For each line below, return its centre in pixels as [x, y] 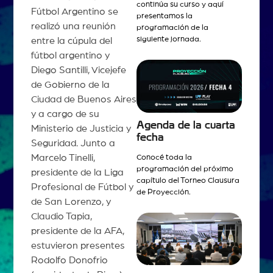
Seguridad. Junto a [73, 143]
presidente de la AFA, [77, 231]
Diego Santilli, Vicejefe [78, 70]
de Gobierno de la [70, 84]
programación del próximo [185, 169]
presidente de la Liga [77, 172]
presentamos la [165, 16]
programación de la [172, 27]
